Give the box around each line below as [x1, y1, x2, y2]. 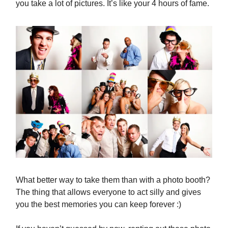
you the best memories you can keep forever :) [16, 199, 181, 209]
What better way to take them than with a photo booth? [16, 175, 210, 184]
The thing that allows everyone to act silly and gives [16, 187, 201, 196]
